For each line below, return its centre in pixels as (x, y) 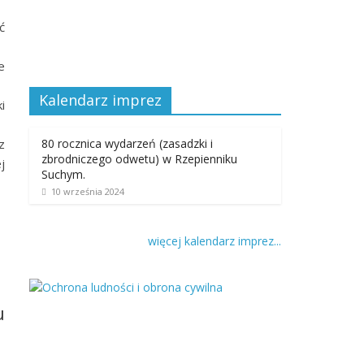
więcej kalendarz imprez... (214, 241)
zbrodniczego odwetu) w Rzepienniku (139, 159)
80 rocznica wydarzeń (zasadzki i (127, 143)
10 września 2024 (88, 191)
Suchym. (63, 174)
